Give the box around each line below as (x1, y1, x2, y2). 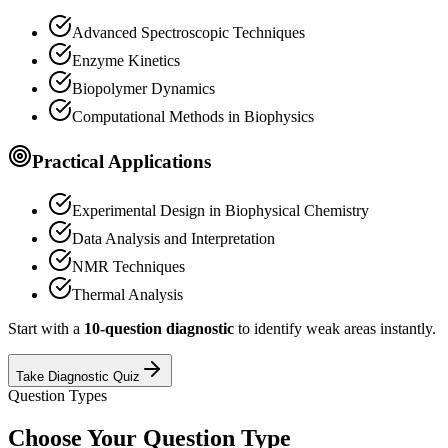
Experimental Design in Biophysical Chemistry (72, 201, 369, 219)
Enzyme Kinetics (72, 51, 180, 69)
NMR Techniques (72, 257, 185, 275)
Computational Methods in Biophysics (72, 107, 314, 125)
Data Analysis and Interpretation (72, 229, 275, 247)
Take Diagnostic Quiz (16, 368, 140, 384)
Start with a (8, 319, 84, 337)
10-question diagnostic (84, 319, 234, 337)
